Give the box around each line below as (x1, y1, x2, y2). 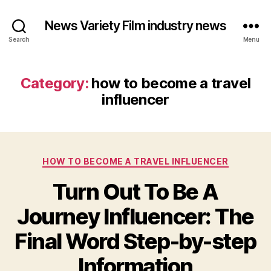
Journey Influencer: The (17, 203, 254, 230)
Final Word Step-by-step (15, 227, 256, 255)
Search (8, 35, 30, 43)
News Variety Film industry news (44, 18, 227, 33)
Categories (135, 152, 189, 165)
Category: (20, 74, 88, 92)
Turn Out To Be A (53, 178, 218, 205)
